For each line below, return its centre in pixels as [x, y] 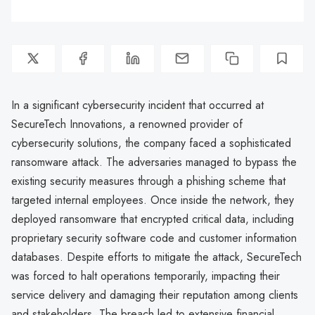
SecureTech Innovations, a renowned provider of [127, 124]
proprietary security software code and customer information [154, 238]
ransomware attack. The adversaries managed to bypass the [154, 162]
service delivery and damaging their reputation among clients [155, 295]
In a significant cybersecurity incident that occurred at [137, 105]
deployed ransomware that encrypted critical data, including [153, 219]
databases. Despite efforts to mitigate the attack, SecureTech [156, 257]
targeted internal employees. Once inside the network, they [153, 200]
